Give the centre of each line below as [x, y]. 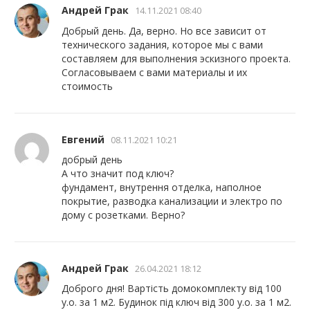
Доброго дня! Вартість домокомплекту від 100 [172, 289]
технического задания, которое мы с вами [163, 44]
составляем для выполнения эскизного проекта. [176, 58]
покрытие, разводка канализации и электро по [172, 201]
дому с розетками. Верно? [124, 215]
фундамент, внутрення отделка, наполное [162, 187]
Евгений [83, 139]
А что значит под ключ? [118, 173]
